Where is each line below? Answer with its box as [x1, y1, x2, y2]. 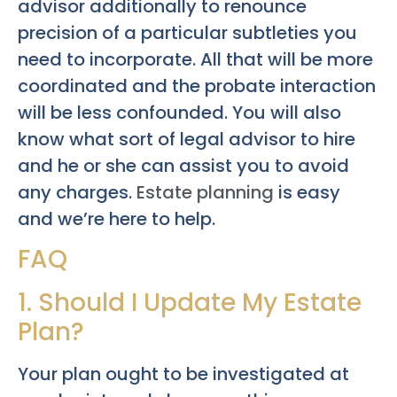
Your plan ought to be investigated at [18, 362, 349, 387]
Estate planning [136, 180, 274, 205]
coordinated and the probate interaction [18, 74, 376, 98]
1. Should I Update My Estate [18, 285, 362, 321]
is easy [274, 180, 340, 205]
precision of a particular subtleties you [18, 20, 357, 45]
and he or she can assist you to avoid [18, 153, 349, 178]
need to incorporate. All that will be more [18, 47, 373, 72]
